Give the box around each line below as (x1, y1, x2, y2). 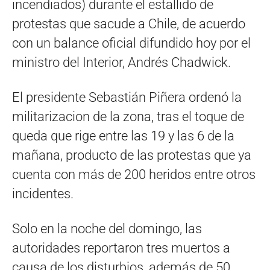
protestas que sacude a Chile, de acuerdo (12, 16, 245, 31)
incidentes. (12, 186, 74, 201)
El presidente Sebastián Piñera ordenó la (12, 90, 242, 105)
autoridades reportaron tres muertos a (12, 240, 230, 256)
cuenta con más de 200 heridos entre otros (12, 167, 256, 182)
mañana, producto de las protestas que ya (12, 148, 251, 163)
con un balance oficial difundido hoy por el (12, 36, 251, 51)
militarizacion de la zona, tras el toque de (12, 109, 244, 124)
